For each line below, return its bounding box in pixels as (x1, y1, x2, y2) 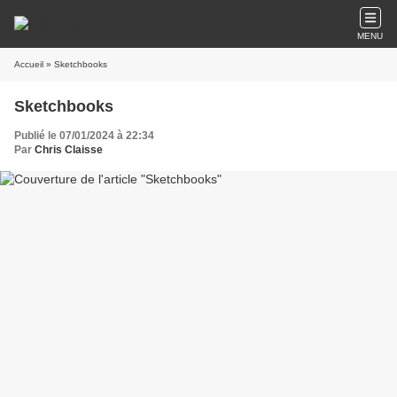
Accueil (14, 59, 43, 69)
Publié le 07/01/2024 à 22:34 (14, 129, 154, 142)
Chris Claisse (35, 144, 103, 156)
